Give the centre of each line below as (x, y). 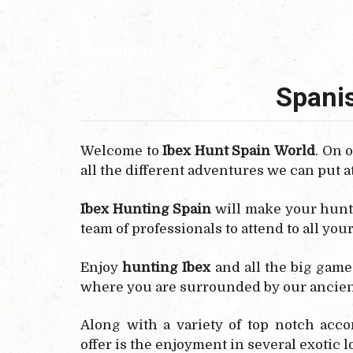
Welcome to (122, 151)
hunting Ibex (167, 267)
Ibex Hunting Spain (148, 209)
